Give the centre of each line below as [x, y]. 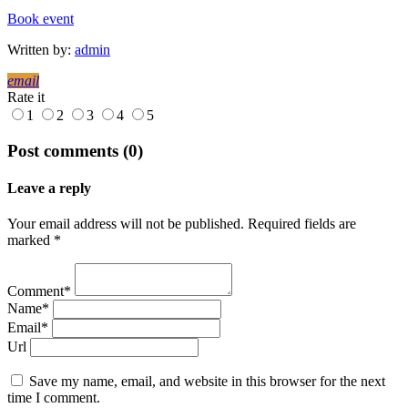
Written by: [41, 50]
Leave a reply [49, 189]
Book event [41, 19]
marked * [34, 240]
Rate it [26, 97]
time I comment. [54, 398]
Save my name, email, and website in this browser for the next [207, 382]
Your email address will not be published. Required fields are [182, 224]
